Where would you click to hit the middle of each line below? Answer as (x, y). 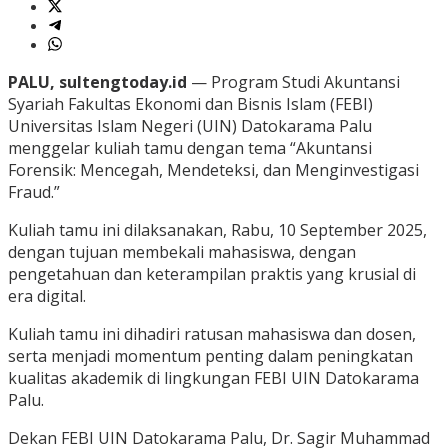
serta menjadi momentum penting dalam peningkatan (210, 356)
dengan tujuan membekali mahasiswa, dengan (182, 252)
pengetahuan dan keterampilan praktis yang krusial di (212, 274)
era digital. (47, 296)
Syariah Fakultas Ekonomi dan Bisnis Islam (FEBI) (190, 104)
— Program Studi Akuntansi (293, 82)
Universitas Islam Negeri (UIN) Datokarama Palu (190, 126)
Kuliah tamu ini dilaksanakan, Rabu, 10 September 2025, (217, 230)
